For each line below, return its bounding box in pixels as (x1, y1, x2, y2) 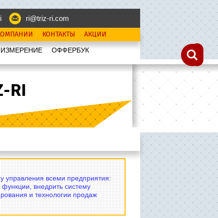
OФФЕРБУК (52, 46, 89, 54)
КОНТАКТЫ (42, 29, 75, 40)
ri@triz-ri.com (25, 14, 69, 23)
